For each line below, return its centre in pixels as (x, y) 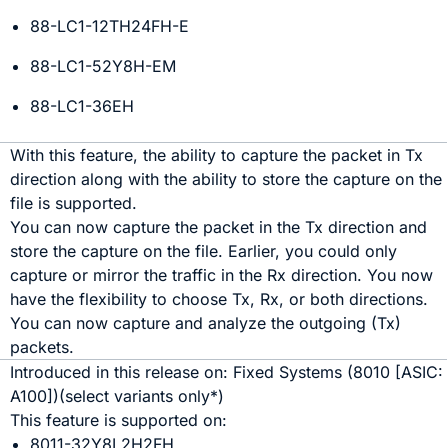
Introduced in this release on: (122, 372)
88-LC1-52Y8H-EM (103, 66)
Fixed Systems (290, 372)
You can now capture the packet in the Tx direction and (219, 227)
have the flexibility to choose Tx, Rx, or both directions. (219, 299)
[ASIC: (419, 372)
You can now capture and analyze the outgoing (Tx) (206, 323)
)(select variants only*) (139, 396)
